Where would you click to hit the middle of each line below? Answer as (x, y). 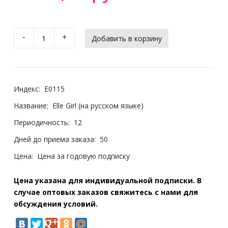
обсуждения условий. (55, 204)
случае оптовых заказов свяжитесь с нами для (106, 192)
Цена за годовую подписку (83, 156)
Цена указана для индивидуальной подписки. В (107, 180)
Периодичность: (41, 122)
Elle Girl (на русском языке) (98, 106)
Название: (31, 106)
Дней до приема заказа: (54, 139)
